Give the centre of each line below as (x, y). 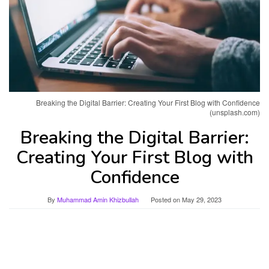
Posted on (166, 199)
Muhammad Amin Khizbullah (98, 199)
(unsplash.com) (235, 112)
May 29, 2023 (202, 199)
